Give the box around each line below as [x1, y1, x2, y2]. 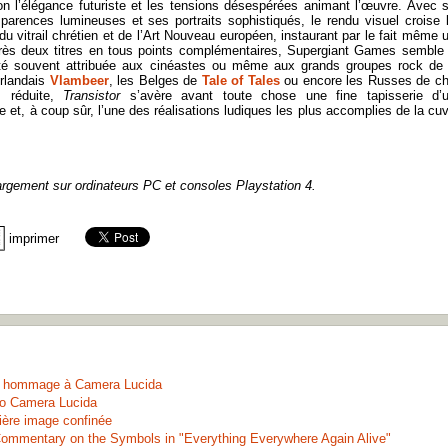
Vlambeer [49, 73, 109, 88]
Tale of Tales [201, 73, 280, 88]
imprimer [9, 231, 59, 246]
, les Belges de [108, 73, 202, 88]
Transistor [63, 88, 130, 103]
